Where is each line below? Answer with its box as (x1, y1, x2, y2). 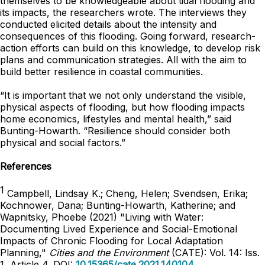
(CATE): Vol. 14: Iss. (169, 246, 260, 258)
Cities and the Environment (49, 246, 169, 258)
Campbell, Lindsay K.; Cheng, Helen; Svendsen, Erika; (4, 187, 248, 199)
